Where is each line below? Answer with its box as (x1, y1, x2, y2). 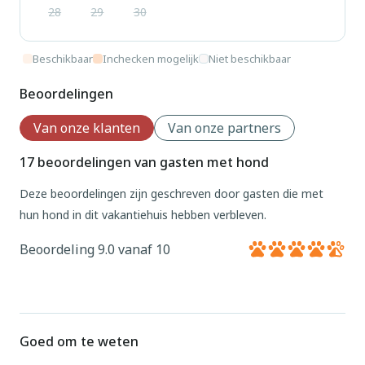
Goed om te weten (20, 332, 139, 350)
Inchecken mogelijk (103, 51, 199, 66)
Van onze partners (168, 119, 281, 137)
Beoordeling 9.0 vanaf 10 (20, 240, 170, 258)
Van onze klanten (33, 119, 140, 137)
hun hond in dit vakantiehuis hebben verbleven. (20, 207, 266, 222)
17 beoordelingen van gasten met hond (20, 153, 269, 171)
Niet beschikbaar (209, 51, 291, 66)
